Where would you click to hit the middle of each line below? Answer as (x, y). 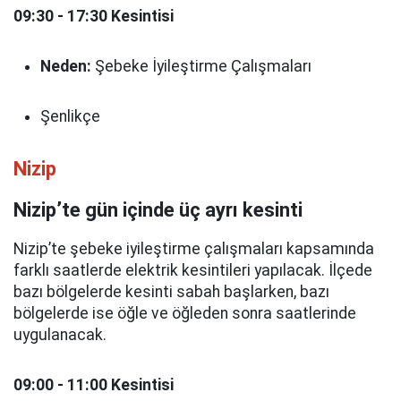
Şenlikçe (70, 116)
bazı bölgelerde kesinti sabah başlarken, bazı (171, 292)
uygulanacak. (60, 335)
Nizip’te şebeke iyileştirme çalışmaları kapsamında (194, 249)
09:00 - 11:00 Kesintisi (94, 385)
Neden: (66, 66)
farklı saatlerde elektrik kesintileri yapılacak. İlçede (193, 270)
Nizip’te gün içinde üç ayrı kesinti (158, 210)
